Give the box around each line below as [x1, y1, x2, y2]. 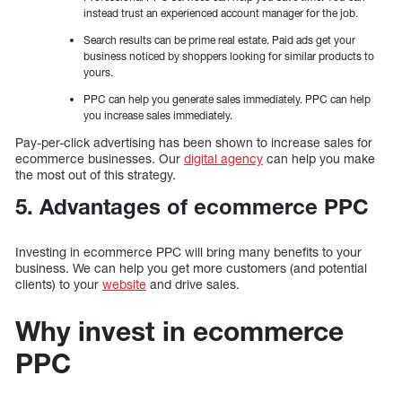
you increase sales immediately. [83, 108, 232, 122]
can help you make [263, 150, 375, 166]
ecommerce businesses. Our [15, 150, 184, 166]
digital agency [184, 150, 263, 166]
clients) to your [15, 276, 102, 293]
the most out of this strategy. [15, 166, 176, 182]
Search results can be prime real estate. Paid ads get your [83, 32, 355, 47]
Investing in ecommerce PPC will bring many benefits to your [15, 244, 362, 260]
